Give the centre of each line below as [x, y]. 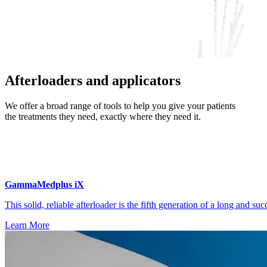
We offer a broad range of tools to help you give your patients [120, 105]
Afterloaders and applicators [93, 80]
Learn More [27, 225]
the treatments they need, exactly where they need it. [103, 116]
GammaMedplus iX [44, 184]
